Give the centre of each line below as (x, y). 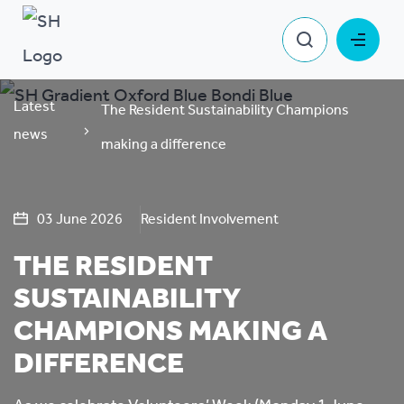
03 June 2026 (80, 220)
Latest (34, 107)
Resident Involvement (210, 220)
